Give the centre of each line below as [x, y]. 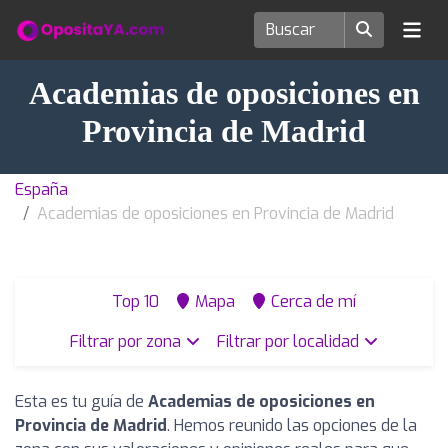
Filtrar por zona [127, 341]
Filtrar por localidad [289, 341]
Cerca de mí [313, 301]
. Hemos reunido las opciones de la [292, 425]
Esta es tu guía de [81, 401]
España [41, 189]
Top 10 [133, 301]
